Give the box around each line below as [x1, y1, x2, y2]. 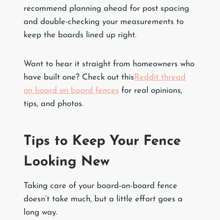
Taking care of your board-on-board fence [24, 182, 177, 191]
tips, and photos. [24, 100, 83, 109]
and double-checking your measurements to [24, 18, 184, 27]
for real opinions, [119, 86, 182, 95]
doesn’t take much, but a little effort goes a [24, 195, 183, 204]
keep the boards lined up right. [24, 31, 137, 40]
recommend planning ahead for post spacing [24, 4, 189, 13]
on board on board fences [24, 86, 119, 95]
